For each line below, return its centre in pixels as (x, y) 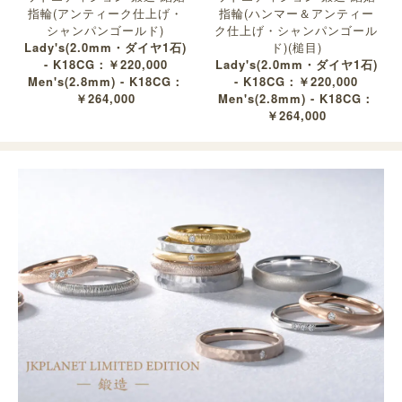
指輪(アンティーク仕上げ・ (106, 13)
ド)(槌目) (296, 47)
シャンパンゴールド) (106, 30)
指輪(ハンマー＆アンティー (296, 13)
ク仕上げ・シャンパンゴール (297, 30)
